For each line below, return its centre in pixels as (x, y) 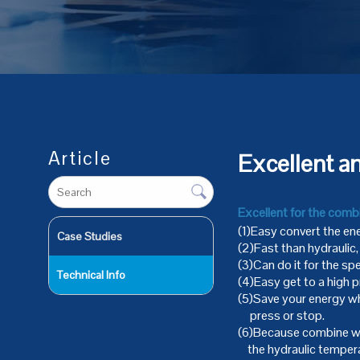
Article (80, 158)
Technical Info (92, 275)
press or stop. (282, 315)
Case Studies (90, 236)
